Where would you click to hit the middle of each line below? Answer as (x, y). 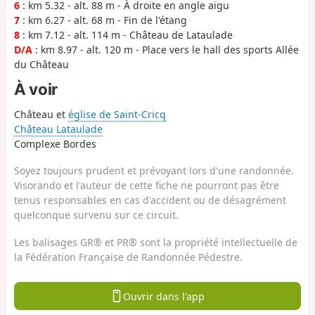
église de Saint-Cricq (117, 114)
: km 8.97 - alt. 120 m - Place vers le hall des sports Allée (166, 49)
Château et (41, 114)
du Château (41, 64)
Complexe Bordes (55, 143)
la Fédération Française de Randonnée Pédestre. (128, 257)
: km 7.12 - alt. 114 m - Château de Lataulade (126, 34)
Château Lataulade (58, 129)
